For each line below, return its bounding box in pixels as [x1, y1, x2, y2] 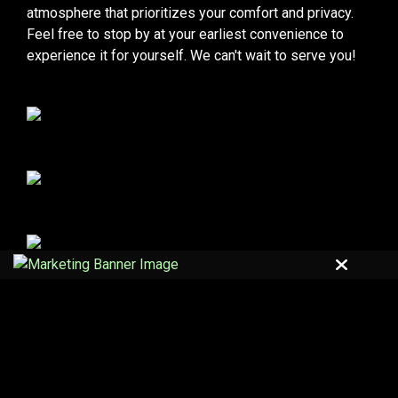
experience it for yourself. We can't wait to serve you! [27, 47, 356, 65]
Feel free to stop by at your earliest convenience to [27, 26, 344, 44]
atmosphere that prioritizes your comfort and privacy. [27, 4, 354, 22]
